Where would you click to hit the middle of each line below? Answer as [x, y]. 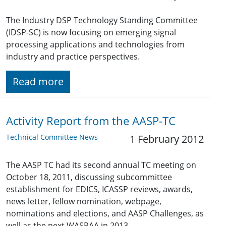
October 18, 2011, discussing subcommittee [89, 177]
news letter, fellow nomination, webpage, [84, 202]
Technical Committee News [52, 137]
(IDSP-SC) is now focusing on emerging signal [91, 33]
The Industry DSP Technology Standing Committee [102, 20]
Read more [38, 82]
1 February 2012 [167, 139]
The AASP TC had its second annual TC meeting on [101, 165]
